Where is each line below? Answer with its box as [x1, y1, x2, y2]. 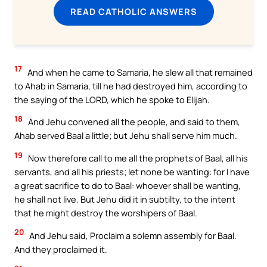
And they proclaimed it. [14, 243, 107, 255]
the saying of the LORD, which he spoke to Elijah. [14, 93, 210, 105]
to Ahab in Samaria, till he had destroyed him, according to [14, 79, 247, 92]
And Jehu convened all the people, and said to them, [26, 116, 240, 128]
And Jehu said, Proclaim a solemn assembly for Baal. [27, 229, 237, 241]
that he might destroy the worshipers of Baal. [14, 207, 197, 219]
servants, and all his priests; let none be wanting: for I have [14, 166, 250, 178]
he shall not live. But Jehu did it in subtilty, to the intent [14, 193, 235, 205]
